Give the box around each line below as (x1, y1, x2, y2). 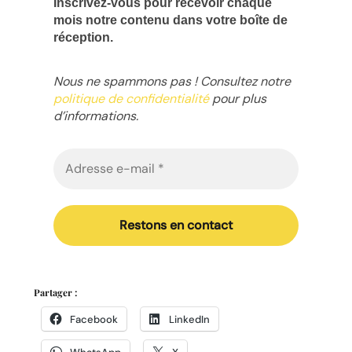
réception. (53, 30, 113, 44)
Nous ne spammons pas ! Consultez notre (53, 72, 291, 90)
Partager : (33, 285, 77, 299)
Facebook (69, 312, 118, 326)
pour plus (208, 90, 266, 107)
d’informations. (53, 107, 138, 124)
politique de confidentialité (53, 90, 209, 107)
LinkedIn (168, 312, 210, 326)
